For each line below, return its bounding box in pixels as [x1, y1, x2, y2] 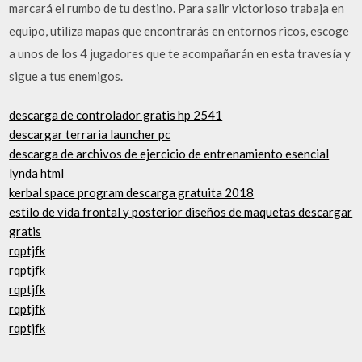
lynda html [9, 166, 65, 180]
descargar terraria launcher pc [9, 127, 171, 141]
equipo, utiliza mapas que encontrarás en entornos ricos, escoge [9, 23, 350, 38]
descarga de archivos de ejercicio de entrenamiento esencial [9, 146, 330, 161]
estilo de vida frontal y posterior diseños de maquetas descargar [9, 204, 353, 219]
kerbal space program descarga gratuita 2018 [9, 185, 255, 200]
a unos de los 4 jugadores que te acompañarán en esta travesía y [9, 45, 351, 61]
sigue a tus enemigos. [9, 68, 124, 83]
